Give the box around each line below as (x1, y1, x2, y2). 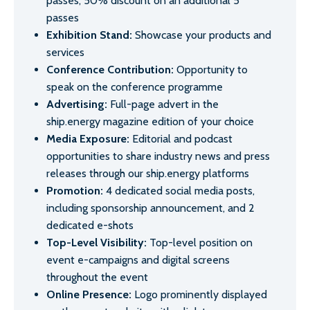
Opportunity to (176, 63, 248, 77)
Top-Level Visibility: (46, 236, 147, 250)
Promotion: (46, 184, 106, 198)
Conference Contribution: (46, 63, 176, 77)
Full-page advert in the (107, 98, 219, 111)
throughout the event (46, 271, 148, 284)
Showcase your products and (132, 28, 271, 42)
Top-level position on (147, 236, 253, 250)
